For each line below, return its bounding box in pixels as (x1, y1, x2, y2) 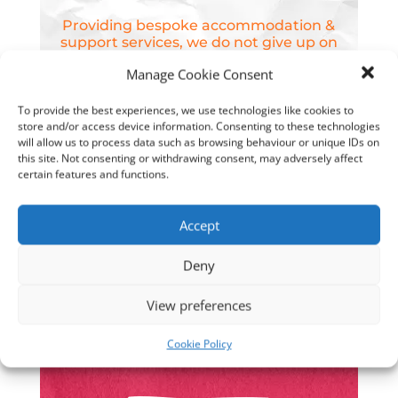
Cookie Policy (166, 336, 232, 352)
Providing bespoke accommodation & (62, 16, 336, 34)
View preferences (147, 296, 251, 314)
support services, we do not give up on (60, 33, 338, 51)
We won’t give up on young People (57, 140, 340, 159)
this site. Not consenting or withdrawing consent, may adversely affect (18, 150, 362, 166)
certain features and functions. (18, 166, 169, 182)
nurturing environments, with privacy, (61, 309, 337, 327)
